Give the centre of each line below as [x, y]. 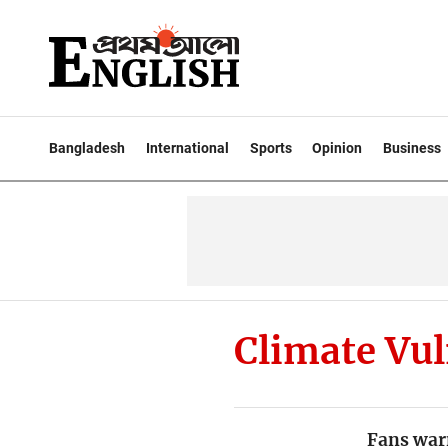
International [187, 148]
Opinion [337, 148]
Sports [270, 148]
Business [412, 148]
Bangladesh [87, 148]
